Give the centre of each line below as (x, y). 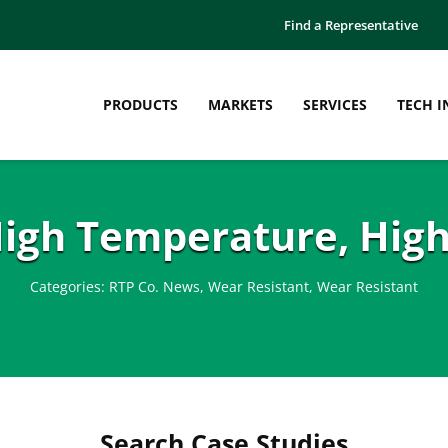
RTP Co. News (154, 286)
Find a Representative (351, 25)
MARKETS (240, 104)
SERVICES (335, 104)
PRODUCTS (140, 104)
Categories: (69, 286)
